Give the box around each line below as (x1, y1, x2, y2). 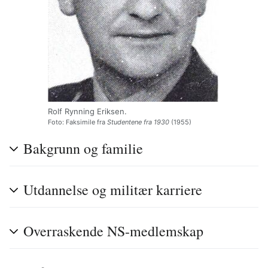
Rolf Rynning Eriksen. (48, 106, 127, 116)
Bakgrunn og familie (23, 139, 143, 159)
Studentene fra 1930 (107, 117, 169, 126)
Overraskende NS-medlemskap (23, 221, 203, 241)
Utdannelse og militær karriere (23, 180, 202, 200)
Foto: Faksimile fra (48, 117, 107, 126)
